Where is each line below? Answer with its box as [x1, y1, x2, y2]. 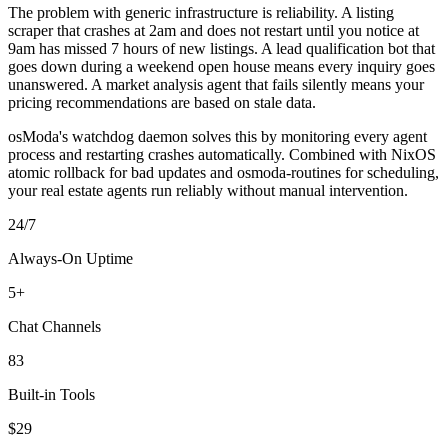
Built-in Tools [8, 385, 95, 403]
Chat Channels [8, 317, 101, 335]
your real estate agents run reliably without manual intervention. [8, 181, 408, 199]
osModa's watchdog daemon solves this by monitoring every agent [8, 127, 427, 145]
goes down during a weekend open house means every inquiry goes [8, 57, 435, 75]
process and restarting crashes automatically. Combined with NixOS [8, 145, 436, 163]
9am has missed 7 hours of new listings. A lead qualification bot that [8, 39, 435, 57]
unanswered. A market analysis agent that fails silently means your [8, 75, 424, 93]
